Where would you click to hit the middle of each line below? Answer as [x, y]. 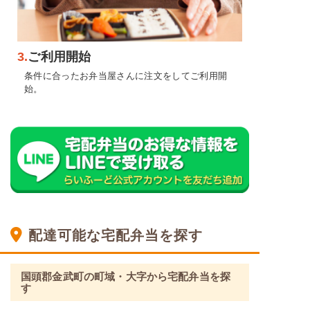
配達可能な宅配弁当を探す [116, 236]
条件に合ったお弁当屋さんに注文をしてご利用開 [126, 76]
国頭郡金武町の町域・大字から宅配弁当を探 [126, 276]
